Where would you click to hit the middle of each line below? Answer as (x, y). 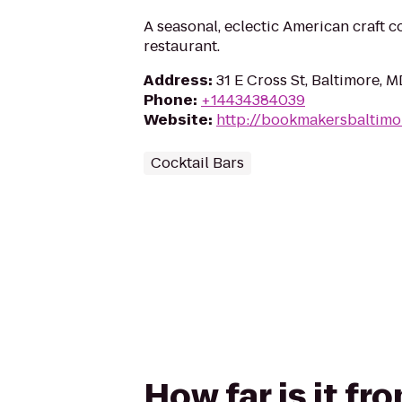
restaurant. (182, 46)
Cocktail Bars (197, 163)
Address (176, 80)
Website (176, 120)
